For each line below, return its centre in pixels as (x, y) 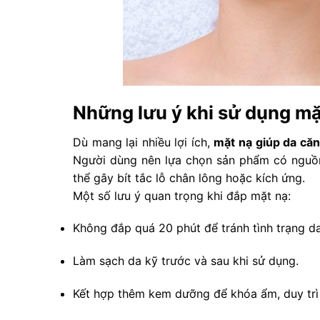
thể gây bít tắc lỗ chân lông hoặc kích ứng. (189, 177)
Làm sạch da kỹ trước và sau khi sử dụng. (186, 261)
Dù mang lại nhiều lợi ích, (144, 142)
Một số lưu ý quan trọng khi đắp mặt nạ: (182, 195)
